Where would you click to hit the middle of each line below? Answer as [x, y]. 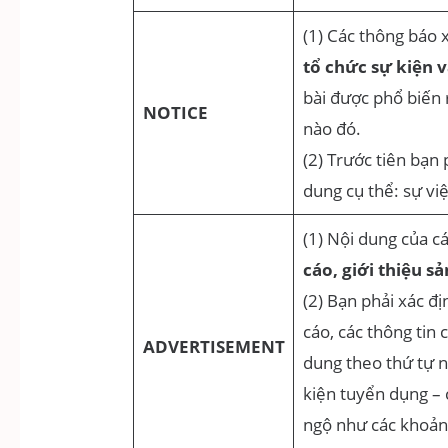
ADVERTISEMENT [213, 347]
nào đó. [331, 129]
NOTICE [175, 113]
